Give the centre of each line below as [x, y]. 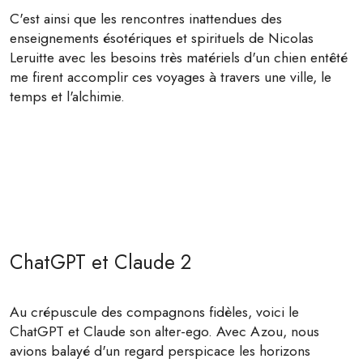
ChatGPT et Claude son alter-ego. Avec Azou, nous [164, 332]
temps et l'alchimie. [67, 97]
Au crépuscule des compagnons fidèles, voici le [154, 312]
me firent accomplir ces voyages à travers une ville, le [171, 77]
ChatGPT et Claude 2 [100, 263]
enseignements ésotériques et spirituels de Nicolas [162, 38]
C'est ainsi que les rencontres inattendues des [146, 19]
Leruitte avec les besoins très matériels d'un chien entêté [179, 58]
